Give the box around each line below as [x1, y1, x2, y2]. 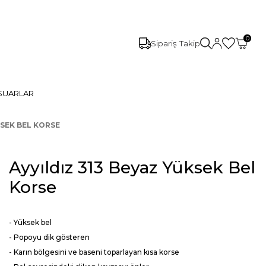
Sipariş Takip [150, 38, 200, 48]
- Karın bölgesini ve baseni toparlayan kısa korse [9, 248, 179, 256]
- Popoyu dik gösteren [9, 233, 90, 242]
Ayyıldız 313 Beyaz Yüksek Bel [9, 157, 255, 178]
